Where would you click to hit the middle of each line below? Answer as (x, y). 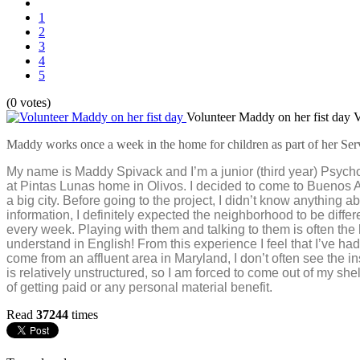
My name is (41, 171)
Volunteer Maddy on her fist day (268, 117)
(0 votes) (29, 102)
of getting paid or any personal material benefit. (141, 287)
